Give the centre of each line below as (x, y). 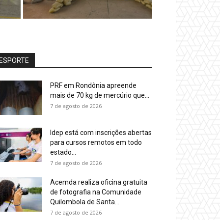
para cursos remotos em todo (96, 143)
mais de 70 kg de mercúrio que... (100, 96)
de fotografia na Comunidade (96, 192)
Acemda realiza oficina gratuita (99, 182)
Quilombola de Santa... (85, 202)
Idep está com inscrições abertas (101, 133)
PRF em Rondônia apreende (93, 86)
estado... (63, 152)
